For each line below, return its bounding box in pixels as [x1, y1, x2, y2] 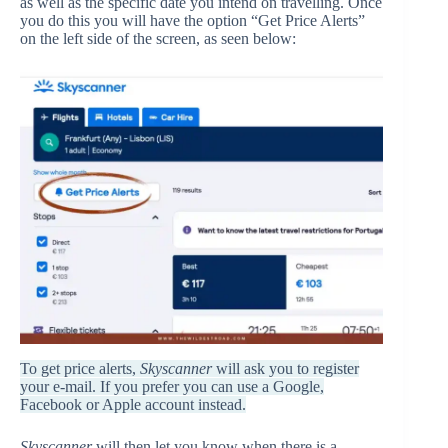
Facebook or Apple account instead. [20, 396, 246, 413]
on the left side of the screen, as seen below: [20, 29, 296, 47]
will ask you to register [216, 360, 359, 377]
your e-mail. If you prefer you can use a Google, [20, 378, 324, 395]
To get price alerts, [20, 360, 140, 377]
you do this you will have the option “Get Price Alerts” [20, 11, 365, 29]
